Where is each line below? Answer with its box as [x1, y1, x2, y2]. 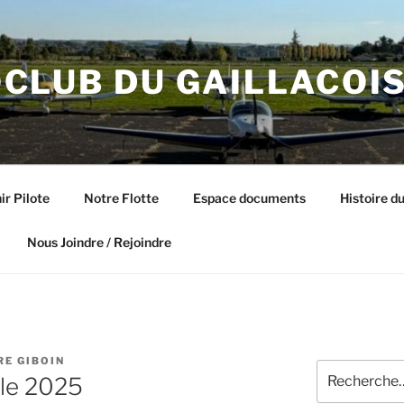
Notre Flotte [83, 189, 159, 206]
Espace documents [192, 189, 306, 206]
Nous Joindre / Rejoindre [26, 234, 171, 250]
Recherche [315, 361, 381, 376]
